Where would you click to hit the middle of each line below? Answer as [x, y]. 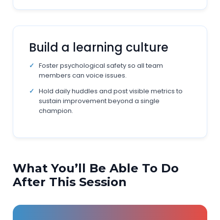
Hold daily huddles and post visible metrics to [111, 91]
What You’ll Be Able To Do [96, 168]
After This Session [70, 182]
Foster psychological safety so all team [101, 66]
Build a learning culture [99, 47]
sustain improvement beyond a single [99, 101]
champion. [56, 111]
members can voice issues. [83, 75]
